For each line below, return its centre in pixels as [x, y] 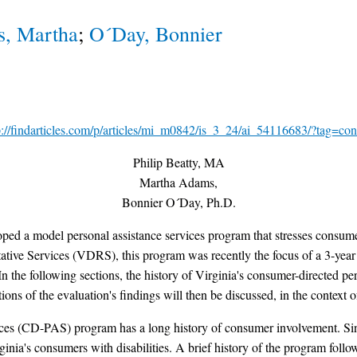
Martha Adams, [178, 182]
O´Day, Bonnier [156, 34]
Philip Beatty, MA [178, 163]
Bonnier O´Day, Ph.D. [178, 202]
